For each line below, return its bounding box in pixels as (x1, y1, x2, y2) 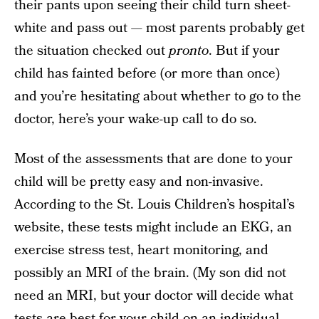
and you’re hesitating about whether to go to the (14, 87, 301, 106)
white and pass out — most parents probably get (14, 19, 305, 38)
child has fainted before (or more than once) (14, 64, 280, 83)
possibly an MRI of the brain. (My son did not (14, 263, 286, 283)
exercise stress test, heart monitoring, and (14, 241, 268, 260)
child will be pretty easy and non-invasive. (14, 172, 263, 192)
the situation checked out (14, 41, 169, 61)
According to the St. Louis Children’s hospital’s (14, 195, 295, 214)
